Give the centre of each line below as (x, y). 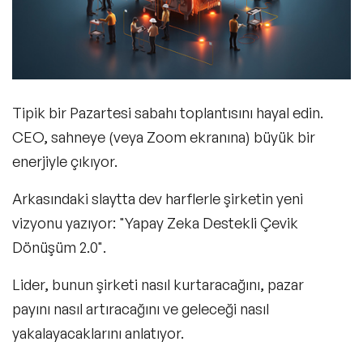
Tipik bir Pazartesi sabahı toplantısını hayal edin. (168, 112)
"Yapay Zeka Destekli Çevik (209, 222)
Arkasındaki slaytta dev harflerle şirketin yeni (158, 198)
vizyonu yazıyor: (66, 222)
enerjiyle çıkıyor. (66, 161)
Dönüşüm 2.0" (58, 247)
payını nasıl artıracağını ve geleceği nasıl (141, 308)
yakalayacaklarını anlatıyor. (98, 333)
